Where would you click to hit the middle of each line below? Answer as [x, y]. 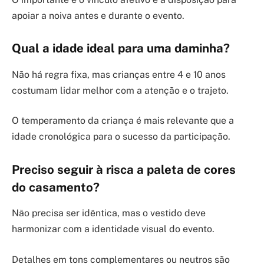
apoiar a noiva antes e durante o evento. [98, 15]
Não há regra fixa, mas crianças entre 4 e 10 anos [119, 74]
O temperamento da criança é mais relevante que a [123, 121]
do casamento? [56, 187]
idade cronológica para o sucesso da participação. [121, 137]
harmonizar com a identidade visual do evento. [113, 229]
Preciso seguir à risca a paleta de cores [124, 169]
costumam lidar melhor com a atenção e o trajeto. [120, 90]
